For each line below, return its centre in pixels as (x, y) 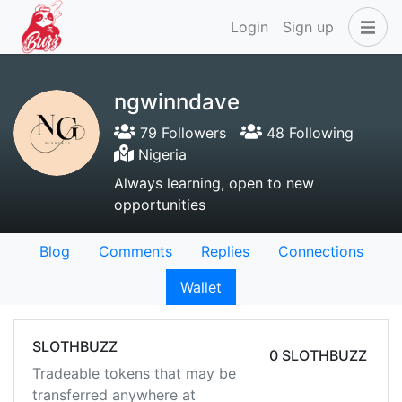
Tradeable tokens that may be (134, 373)
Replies (225, 251)
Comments (135, 251)
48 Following (308, 133)
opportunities (160, 205)
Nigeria (160, 154)
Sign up (308, 27)
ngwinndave (177, 102)
